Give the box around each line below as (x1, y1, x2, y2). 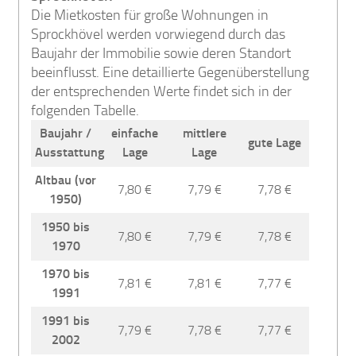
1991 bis (41, 312, 91, 328)
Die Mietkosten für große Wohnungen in (31, 6, 269, 24)
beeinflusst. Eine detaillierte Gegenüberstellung (31, 63, 310, 81)
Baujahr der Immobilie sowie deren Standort (31, 44, 292, 62)
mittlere (182, 125, 226, 141)
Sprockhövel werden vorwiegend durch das (31, 25, 286, 43)
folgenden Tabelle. (31, 101, 140, 119)
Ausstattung (35, 144, 105, 160)
